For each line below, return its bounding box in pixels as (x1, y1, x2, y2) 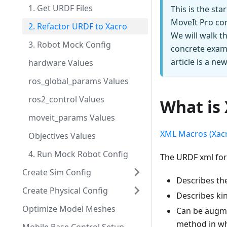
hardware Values (28, 57, 93, 68)
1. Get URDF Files (28, 3, 93, 14)
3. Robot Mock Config (28, 39, 111, 50)
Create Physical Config (22, 185, 108, 196)
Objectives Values (28, 130, 96, 141)
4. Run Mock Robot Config (28, 148, 128, 160)
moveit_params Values (28, 112, 115, 123)
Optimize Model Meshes (22, 203, 116, 214)
